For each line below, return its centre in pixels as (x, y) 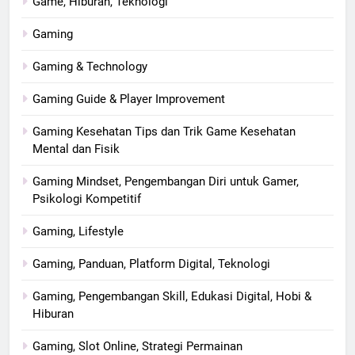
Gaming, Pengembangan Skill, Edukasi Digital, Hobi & (172, 296)
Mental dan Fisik (76, 149)
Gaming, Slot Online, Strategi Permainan (137, 346)
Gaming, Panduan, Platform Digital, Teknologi (151, 263)
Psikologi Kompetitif (87, 198)
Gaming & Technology (90, 66)
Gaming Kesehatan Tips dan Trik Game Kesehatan (164, 131)
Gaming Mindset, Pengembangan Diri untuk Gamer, (166, 181)
